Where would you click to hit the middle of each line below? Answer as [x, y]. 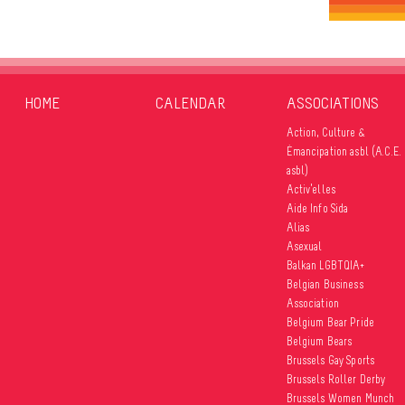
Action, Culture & [325, 132]
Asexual [304, 246]
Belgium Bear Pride [330, 322]
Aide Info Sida [317, 208]
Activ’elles [311, 189]
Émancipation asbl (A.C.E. [344, 151]
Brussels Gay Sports [330, 360]
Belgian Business [325, 284]
